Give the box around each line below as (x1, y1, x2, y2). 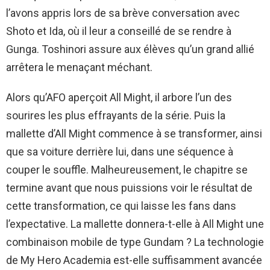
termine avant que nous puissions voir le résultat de (6, 181, 253, 194)
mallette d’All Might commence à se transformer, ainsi (6, 127, 262, 140)
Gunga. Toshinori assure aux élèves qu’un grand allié (6, 42, 254, 55)
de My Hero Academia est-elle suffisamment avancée (6, 253, 262, 266)
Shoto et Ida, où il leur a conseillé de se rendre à (6, 24, 231, 37)
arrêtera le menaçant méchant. (6, 60, 152, 74)
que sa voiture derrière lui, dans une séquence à (6, 145, 233, 158)
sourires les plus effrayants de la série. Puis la (6, 108, 225, 122)
